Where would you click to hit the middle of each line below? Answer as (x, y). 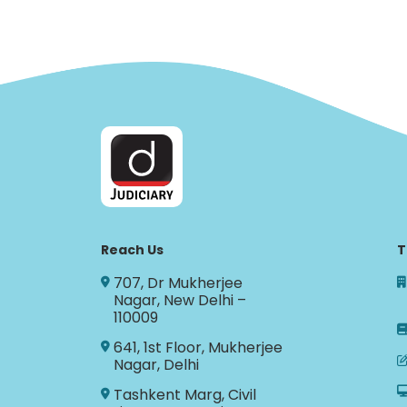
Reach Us (132, 249)
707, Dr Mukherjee (178, 283)
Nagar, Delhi (156, 364)
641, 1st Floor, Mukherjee (198, 347)
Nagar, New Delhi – (179, 300)
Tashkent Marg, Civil (184, 394)
